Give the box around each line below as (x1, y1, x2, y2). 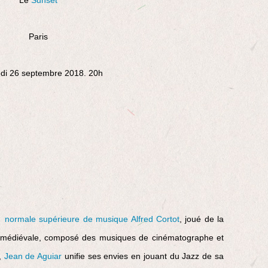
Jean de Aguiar (4, 251, 62, 261)
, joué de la (179, 214, 224, 224)
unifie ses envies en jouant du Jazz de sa (62, 251, 224, 261)
